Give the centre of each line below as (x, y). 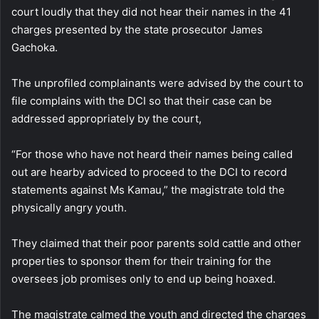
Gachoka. (35, 48)
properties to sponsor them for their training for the (141, 261)
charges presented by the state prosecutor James (137, 30)
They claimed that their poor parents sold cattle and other (156, 244)
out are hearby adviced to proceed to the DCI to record (149, 172)
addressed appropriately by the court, (106, 119)
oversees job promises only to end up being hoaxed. (143, 279)
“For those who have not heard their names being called (152, 155)
